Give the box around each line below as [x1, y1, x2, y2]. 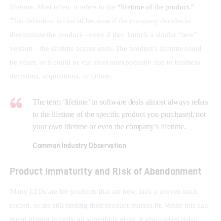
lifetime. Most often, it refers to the [10, 2, 118, 11]
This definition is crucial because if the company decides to [10, 16, 193, 25]
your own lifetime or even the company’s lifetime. [32, 122, 186, 131]
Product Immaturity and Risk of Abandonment [10, 166, 202, 176]
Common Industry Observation [32, 142, 126, 149]
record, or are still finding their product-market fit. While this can [10, 201, 210, 209]
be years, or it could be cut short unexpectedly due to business [10, 58, 203, 66]
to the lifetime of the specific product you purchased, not [32, 110, 206, 118]
